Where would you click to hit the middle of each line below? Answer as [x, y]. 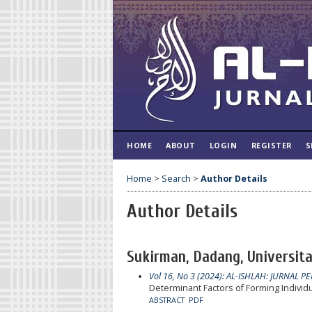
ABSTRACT [166, 300]
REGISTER [271, 145]
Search [176, 178]
